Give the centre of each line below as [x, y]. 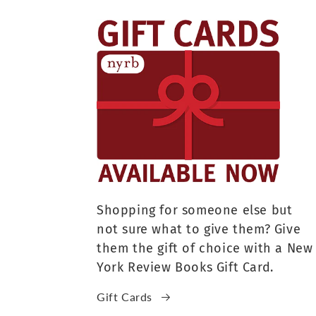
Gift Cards [124, 297]
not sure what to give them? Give [199, 230]
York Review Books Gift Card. [185, 268]
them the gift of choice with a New [205, 249]
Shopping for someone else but [195, 211]
